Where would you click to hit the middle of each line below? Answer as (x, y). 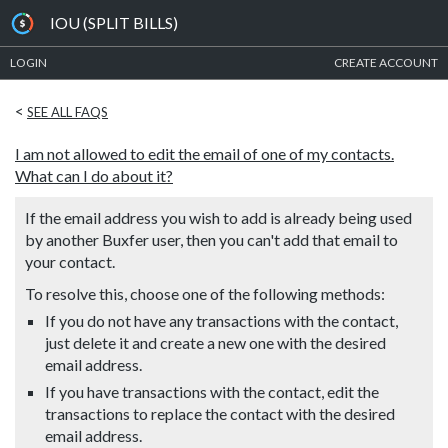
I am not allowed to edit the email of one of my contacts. (204, 153)
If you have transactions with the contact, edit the (212, 391)
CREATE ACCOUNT (386, 62)
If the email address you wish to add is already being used (218, 217)
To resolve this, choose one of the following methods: (205, 293)
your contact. (70, 261)
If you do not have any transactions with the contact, (221, 320)
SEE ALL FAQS (67, 112)
